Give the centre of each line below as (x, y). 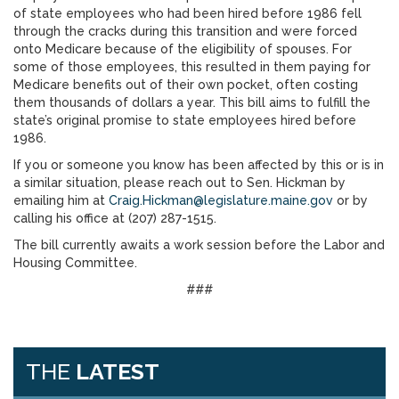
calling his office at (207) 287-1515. (117, 218)
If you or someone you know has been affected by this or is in (199, 165)
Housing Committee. (77, 263)
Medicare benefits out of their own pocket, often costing (186, 85)
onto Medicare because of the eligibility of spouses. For (183, 49)
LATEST (118, 371)
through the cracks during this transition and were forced (185, 31)
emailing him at (61, 200)
